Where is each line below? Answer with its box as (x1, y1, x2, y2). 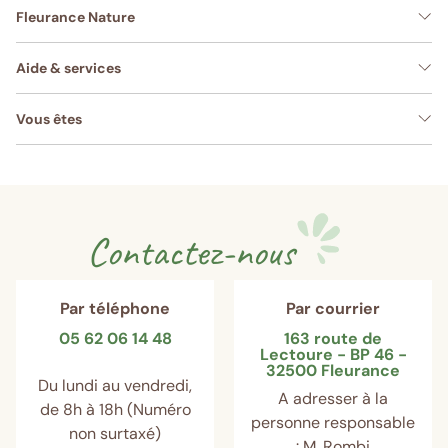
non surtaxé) (69, 422, 161, 444)
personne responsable (251, 411, 415, 433)
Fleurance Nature (16, 7, 135, 26)
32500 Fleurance (266, 359, 400, 381)
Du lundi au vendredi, (38, 374, 192, 396)
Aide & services (16, 58, 121, 77)
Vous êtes (16, 109, 82, 128)
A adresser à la (278, 387, 388, 409)
